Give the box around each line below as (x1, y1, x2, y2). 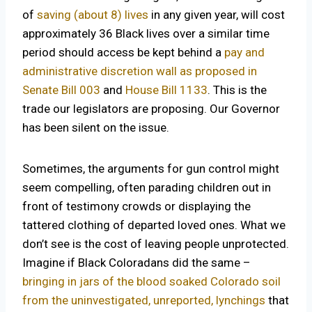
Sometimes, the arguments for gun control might (22, 162, 279, 176)
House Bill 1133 (125, 83, 208, 97)
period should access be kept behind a (22, 45, 224, 60)
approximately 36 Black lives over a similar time (22, 26, 270, 41)
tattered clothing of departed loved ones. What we (22, 218, 286, 233)
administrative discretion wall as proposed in (22, 64, 257, 79)
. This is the (208, 83, 267, 97)
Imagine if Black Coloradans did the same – (22, 256, 251, 270)
